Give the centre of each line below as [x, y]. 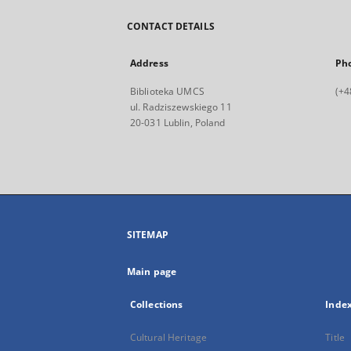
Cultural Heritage [169, 337]
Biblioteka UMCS [167, 91]
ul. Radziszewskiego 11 [181, 107]
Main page [152, 271]
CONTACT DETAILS [171, 26]
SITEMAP [148, 235]
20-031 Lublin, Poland [178, 123]
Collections [157, 304]
